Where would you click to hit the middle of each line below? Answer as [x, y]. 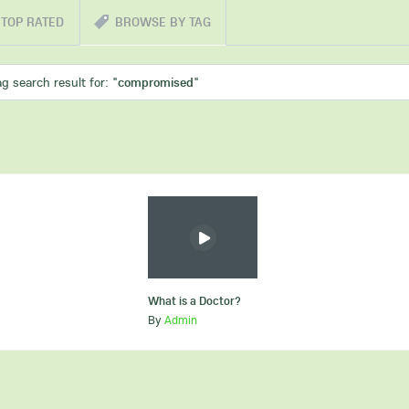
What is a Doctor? [194, 300]
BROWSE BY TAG [163, 22]
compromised [155, 82]
